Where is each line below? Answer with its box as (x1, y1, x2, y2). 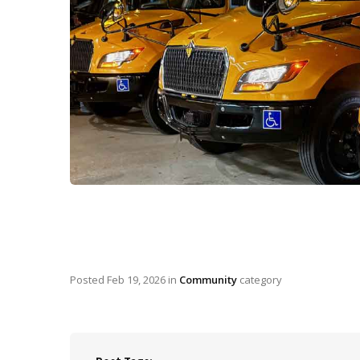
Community (179, 272, 237, 288)
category (237, 272, 282, 288)
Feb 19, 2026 (107, 272, 166, 288)
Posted (70, 272, 107, 288)
